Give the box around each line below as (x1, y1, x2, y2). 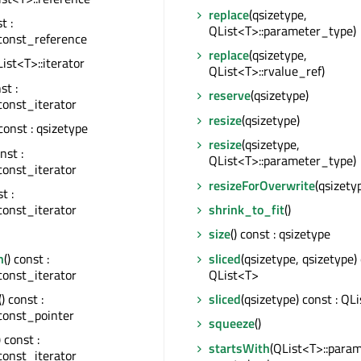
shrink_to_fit (209, 199, 284, 219)
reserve (209, 85, 251, 106)
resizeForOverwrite (209, 175, 315, 195)
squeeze (209, 313, 255, 334)
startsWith (209, 338, 270, 358)
